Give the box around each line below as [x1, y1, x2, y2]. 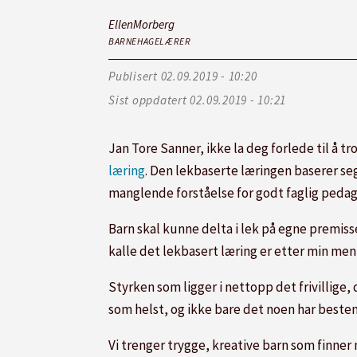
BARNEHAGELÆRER [108, 34, 191, 47]
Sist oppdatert [108, 92, 187, 108]
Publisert [108, 69, 158, 84]
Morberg [133, 16, 175, 32]
